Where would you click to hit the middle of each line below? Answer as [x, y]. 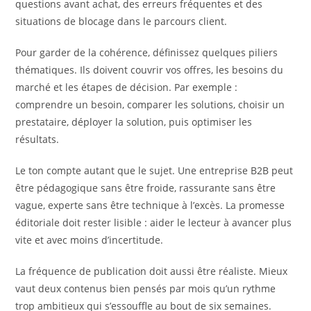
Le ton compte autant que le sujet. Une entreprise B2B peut [154, 170]
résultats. [37, 139]
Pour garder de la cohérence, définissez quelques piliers [147, 52]
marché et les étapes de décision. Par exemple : [127, 87]
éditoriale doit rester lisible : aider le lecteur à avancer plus [154, 222]
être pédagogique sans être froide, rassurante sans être [146, 187]
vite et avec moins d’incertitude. [90, 239]
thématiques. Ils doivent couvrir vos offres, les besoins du [150, 69]
